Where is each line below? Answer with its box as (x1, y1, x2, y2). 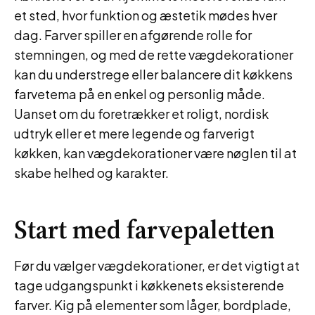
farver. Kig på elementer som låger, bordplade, (14, 297, 291, 313)
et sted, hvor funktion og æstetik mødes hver (14, 7, 277, 23)
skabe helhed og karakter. (14, 165, 169, 181)
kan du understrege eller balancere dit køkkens (14, 66, 292, 82)
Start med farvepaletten (14, 212, 275, 247)
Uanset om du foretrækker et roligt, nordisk (14, 105, 269, 122)
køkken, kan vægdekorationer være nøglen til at (14, 145, 297, 161)
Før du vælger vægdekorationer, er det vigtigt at (14, 257, 300, 274)
